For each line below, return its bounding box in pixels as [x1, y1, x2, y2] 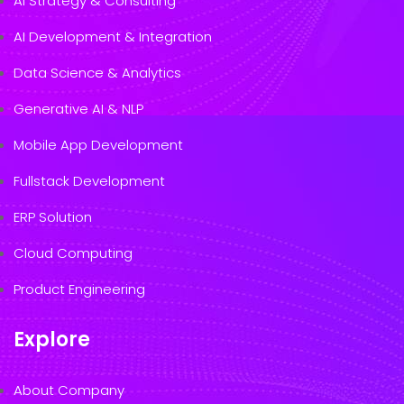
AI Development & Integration [14, 26, 212, 46]
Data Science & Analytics [14, 62, 181, 82]
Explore [14, 325, 90, 353]
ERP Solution [14, 207, 92, 226]
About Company [14, 380, 124, 399]
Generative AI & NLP [14, 98, 143, 118]
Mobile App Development [14, 134, 183, 154]
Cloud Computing [14, 243, 133, 262]
